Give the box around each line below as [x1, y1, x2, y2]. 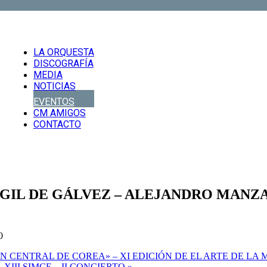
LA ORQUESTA [33, 46, 94, 58]
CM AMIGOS [33, 107, 86, 119]
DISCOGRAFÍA [33, 57, 94, 69]
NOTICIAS [33, 80, 76, 92]
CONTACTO [33, 118, 81, 130]
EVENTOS [33, 95, 74, 107]
